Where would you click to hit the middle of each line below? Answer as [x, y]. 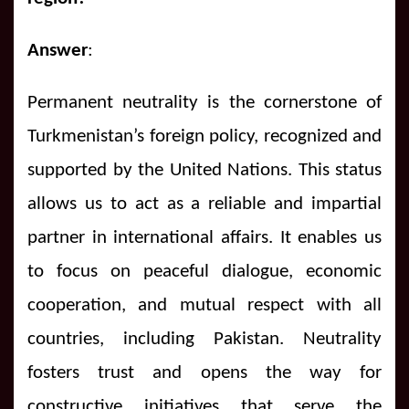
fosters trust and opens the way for [204, 372]
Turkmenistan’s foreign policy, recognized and [204, 136]
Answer [58, 50]
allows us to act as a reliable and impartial [204, 204]
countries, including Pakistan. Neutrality [204, 339]
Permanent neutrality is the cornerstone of [204, 102]
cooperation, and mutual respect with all [204, 305]
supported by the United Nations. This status [204, 170]
